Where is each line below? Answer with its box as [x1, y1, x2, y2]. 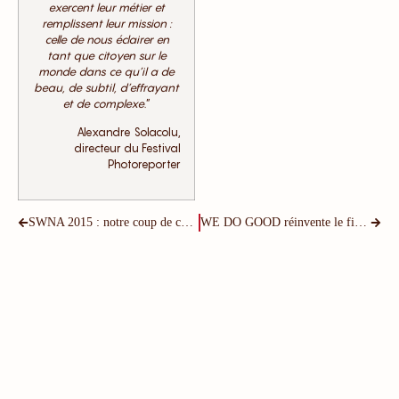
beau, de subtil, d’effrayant [34, 80, 179, 94]
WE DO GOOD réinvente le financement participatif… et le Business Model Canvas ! [354, 215, 367, 229]
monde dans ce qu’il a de [38, 64, 175, 78]
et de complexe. [62, 96, 146, 110]
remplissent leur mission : [41, 16, 172, 30]
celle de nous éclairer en [44, 32, 169, 46]
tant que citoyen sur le [46, 48, 167, 62]
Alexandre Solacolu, [77, 126, 181, 140]
